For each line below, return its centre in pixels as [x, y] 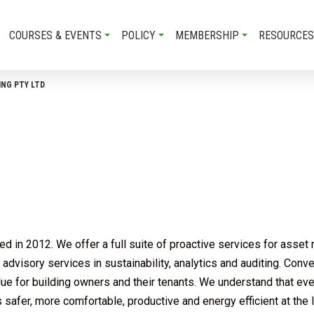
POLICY [138, 35]
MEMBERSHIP [207, 35]
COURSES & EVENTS [55, 35]
